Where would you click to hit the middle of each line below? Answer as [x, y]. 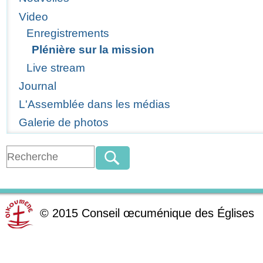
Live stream [55, 68]
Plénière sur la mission [93, 49]
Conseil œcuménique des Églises [168, 213]
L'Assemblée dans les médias [95, 104]
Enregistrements [68, 33]
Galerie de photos [64, 123]
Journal [38, 86]
